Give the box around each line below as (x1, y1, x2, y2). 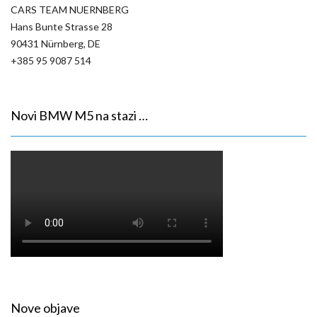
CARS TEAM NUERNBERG (11, 3, 129, 16)
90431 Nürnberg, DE (11, 37, 100, 50)
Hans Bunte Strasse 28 (11, 20, 113, 33)
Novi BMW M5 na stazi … (11, 107, 148, 123)
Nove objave (11, 299, 80, 316)
